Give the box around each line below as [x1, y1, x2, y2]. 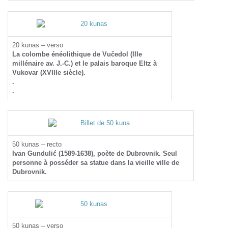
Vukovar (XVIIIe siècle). [12, 69, 85, 76]
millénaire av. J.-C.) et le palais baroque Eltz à [12, 60, 157, 67]
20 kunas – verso [12, 41, 63, 49]
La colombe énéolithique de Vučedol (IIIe [12, 50, 142, 58]
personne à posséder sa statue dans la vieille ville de [12, 159, 179, 166]
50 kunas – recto [12, 140, 62, 148]
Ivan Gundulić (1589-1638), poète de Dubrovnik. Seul [12, 150, 177, 157]
